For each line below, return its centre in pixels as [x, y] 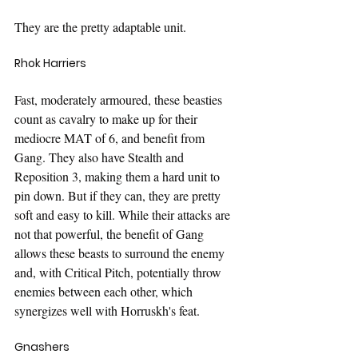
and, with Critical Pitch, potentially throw [119, 272]
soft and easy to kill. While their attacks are [124, 214]
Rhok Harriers [50, 63]
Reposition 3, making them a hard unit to [119, 176]
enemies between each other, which [105, 291]
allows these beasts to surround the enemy [121, 253]
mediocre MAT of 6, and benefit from [111, 137]
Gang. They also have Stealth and [101, 157]
